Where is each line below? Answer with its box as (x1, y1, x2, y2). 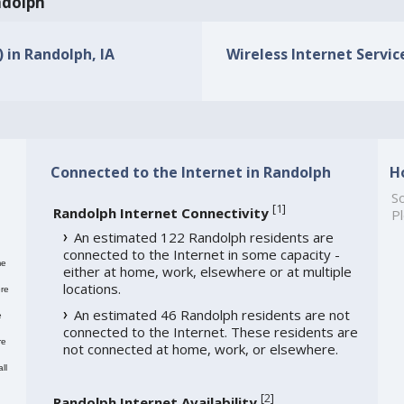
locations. (62, 280, 121, 298)
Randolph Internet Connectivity (52, 204, 269, 223)
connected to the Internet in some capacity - (62, 245, 340, 264)
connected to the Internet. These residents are (62, 323, 358, 342)
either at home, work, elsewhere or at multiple (62, 262, 352, 281)
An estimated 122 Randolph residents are (73, 228, 334, 247)
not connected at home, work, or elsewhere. (62, 340, 338, 359)
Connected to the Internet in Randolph (50, 161, 331, 182)
